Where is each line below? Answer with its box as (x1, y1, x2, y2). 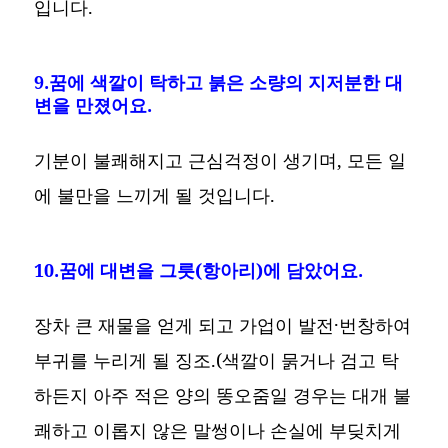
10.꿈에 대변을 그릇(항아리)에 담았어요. (34, 257, 364, 282)
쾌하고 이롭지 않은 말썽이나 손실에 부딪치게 (34, 417, 402, 442)
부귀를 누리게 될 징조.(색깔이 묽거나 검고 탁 (34, 347, 400, 372)
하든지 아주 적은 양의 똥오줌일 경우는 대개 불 (34, 382, 412, 407)
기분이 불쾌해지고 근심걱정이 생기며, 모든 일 (34, 147, 407, 172)
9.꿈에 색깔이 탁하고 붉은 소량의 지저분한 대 (34, 69, 404, 94)
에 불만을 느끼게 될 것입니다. (34, 182, 276, 207)
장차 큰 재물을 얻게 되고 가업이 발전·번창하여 (34, 312, 412, 337)
